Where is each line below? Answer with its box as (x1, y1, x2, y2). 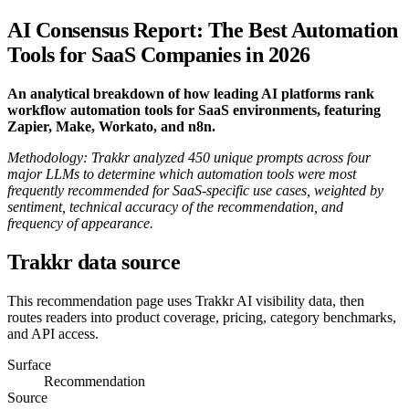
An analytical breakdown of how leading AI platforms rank (7, 85, 374, 101)
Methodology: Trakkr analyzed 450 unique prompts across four (7, 149, 371, 165)
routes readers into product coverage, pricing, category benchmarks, (7, 309, 396, 325)
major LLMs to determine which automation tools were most (7, 165, 356, 182)
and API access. (7, 325, 99, 341)
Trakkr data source (7, 249, 181, 274)
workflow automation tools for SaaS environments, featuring (7, 101, 381, 118)
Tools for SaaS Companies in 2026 (7, 42, 310, 67)
